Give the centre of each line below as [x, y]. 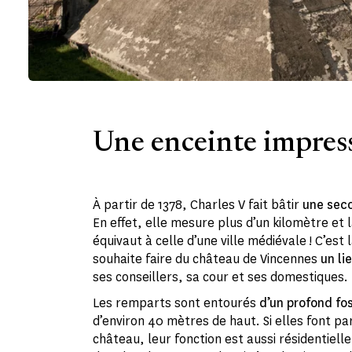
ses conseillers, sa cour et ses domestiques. [220, 277]
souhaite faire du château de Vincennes [207, 258]
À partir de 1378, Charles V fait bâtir [198, 204]
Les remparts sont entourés [176, 302]
